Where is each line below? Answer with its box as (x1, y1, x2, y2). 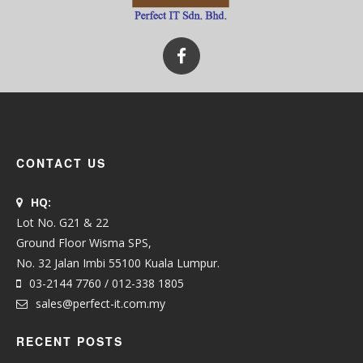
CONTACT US (16, 154, 106, 171)
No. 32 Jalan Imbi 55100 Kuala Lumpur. (16, 254, 220, 271)
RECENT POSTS (16, 332, 123, 349)
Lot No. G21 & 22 (16, 214, 109, 230)
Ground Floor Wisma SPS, (16, 234, 152, 250)
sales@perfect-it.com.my (36, 295, 165, 311)
